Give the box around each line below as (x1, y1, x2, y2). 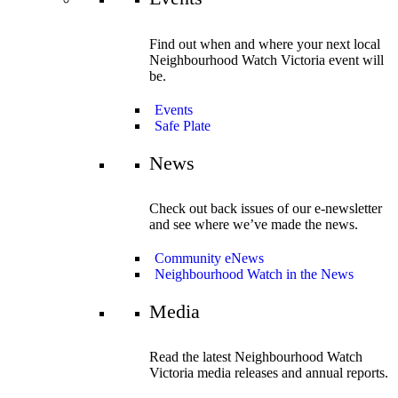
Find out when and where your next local (149, 36, 380, 52)
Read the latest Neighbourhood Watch (149, 349, 362, 365)
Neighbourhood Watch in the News (155, 266, 354, 282)
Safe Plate (155, 117, 211, 133)
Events (155, 101, 193, 117)
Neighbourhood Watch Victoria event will (149, 52, 384, 68)
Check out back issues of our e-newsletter (149, 200, 382, 216)
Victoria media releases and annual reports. (149, 365, 388, 381)
